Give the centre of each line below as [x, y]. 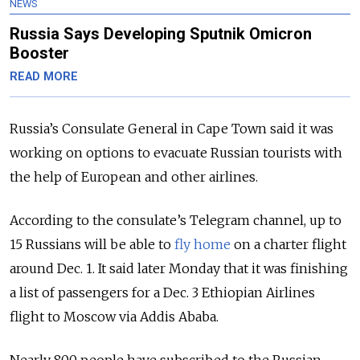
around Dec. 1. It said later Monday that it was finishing [179, 269]
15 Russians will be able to [92, 245]
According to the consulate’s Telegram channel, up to [176, 221]
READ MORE [44, 77]
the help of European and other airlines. [135, 177]
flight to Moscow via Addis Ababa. [114, 317]
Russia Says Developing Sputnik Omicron [161, 34]
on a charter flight [288, 245]
